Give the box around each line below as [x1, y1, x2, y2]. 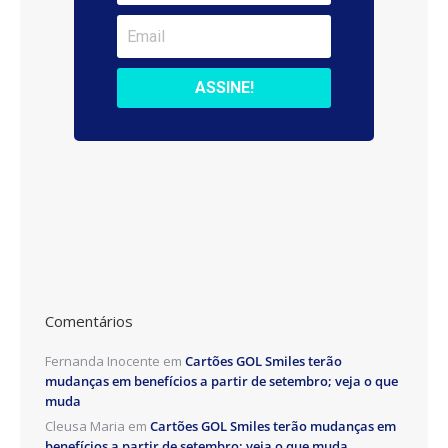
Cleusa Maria [45, 416, 125, 435]
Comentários [45, 310, 133, 331]
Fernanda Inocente [45, 351, 160, 370]
